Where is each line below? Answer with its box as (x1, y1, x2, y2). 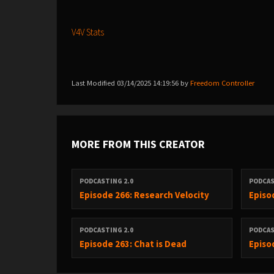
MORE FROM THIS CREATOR (72, 137, 205, 151)
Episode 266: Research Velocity (80, 189, 209, 201)
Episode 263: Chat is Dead (80, 238, 187, 250)
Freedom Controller (190, 78, 254, 87)
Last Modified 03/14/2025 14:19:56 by (72, 78, 190, 87)
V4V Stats (72, 26, 104, 38)
